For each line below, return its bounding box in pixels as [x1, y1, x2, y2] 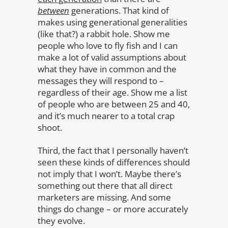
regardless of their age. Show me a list [38, 86, 187, 98]
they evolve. [38, 214, 85, 226]
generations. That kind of [69, 4, 169, 16]
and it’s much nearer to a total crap [38, 109, 175, 122]
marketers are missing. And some [38, 191, 171, 203]
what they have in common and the [38, 63, 177, 75]
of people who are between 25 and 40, [38, 98, 190, 110]
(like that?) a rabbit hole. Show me [38, 27, 170, 40]
